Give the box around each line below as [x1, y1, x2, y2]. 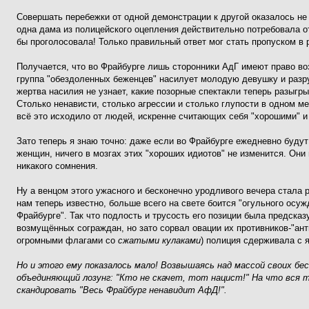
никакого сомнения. [17, 161, 98, 171]
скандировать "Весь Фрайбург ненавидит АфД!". [17, 285, 227, 295]
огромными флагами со [17, 235, 118, 246]
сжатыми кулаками [118, 235, 201, 246]
